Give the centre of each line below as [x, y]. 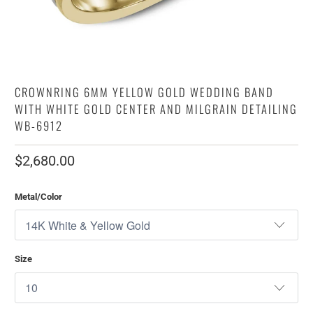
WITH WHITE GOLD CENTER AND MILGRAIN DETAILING [156, 108]
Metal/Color [39, 196]
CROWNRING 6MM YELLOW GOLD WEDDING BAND [145, 92]
